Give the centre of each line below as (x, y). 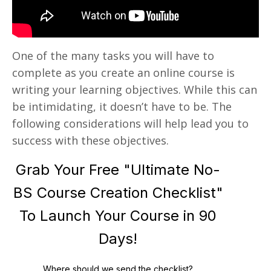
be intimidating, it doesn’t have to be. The (122, 106)
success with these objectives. (92, 140)
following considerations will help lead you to (130, 123)
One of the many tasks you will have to (113, 55)
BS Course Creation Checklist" (118, 192)
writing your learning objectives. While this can (135, 89)
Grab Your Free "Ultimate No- (118, 169)
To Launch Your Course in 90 (118, 215)
